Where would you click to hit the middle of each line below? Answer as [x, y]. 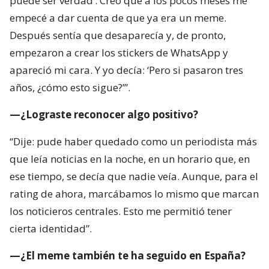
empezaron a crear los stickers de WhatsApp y [119, 53]
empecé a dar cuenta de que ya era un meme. [118, 18]
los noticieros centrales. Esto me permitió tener [121, 211]
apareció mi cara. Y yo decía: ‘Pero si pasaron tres [126, 70]
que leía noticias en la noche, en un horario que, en [130, 159]
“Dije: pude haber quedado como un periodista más [133, 142]
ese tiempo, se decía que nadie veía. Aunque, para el [134, 177]
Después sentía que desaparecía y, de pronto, [118, 35]
